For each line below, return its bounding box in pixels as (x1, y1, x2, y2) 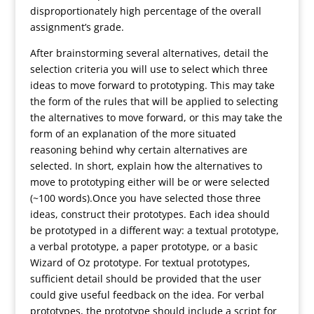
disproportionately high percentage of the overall (29, 4, 261, 18)
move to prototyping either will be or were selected (29, 175, 270, 189)
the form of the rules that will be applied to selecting (29, 95, 278, 108)
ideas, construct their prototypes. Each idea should (29, 207, 270, 221)
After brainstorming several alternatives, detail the (29, 46, 268, 60)
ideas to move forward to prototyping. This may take (29, 78, 275, 92)
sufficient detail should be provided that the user (29, 272, 261, 285)
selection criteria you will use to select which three (29, 62, 268, 76)
